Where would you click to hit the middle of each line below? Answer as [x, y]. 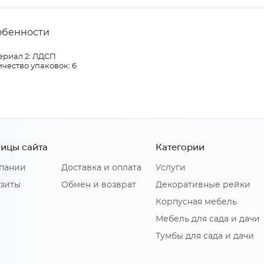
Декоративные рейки [203, 185]
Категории [180, 148]
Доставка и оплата [101, 168]
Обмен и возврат [99, 185]
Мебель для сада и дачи [208, 220]
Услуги [171, 168]
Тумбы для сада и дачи [205, 237]
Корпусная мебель [196, 202]
